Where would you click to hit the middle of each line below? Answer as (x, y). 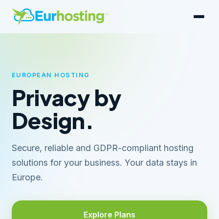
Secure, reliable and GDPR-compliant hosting (103, 148)
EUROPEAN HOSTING (51, 75)
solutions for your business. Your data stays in (104, 163)
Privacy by (67, 97)
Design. (53, 120)
